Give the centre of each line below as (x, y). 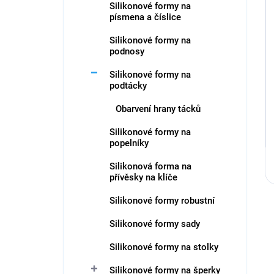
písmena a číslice (145, 17)
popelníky (129, 143)
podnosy (127, 51)
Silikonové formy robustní (162, 201)
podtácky (128, 86)
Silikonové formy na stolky (164, 247)
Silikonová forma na (150, 166)
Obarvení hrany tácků (158, 109)
